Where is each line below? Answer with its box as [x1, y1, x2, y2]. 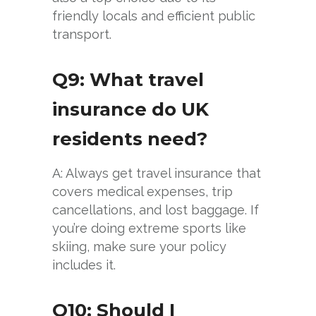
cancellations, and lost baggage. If [52, 202, 259, 217]
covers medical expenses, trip [52, 183, 233, 199]
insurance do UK [52, 97, 209, 121]
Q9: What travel [52, 68, 204, 91]
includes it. [52, 257, 116, 272]
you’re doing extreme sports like [52, 220, 246, 236]
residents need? [52, 127, 207, 150]
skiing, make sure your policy [52, 238, 226, 254]
